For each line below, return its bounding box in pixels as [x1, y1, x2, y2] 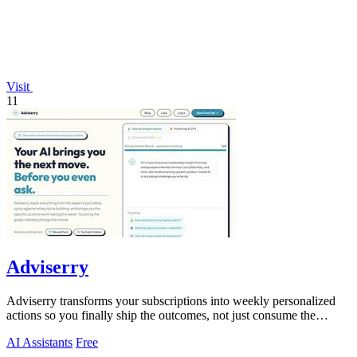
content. [6, 322, 46, 336]
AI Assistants [6, 335, 73, 349]
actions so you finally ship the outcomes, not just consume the [6, 308, 316, 322]
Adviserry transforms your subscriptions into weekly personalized [6, 293, 335, 308]
